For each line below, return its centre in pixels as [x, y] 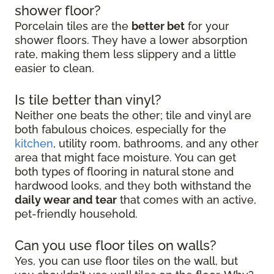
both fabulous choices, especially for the [120, 129]
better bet [158, 26]
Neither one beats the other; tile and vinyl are [133, 115]
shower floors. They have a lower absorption [131, 40]
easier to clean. [54, 68]
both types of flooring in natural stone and [124, 171]
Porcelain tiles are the [73, 26]
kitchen [34, 143]
